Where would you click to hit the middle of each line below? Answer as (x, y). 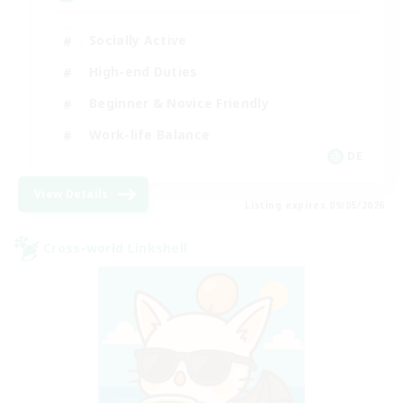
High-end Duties (143, 72)
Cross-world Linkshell (116, 248)
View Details (72, 193)
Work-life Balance (150, 135)
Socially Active (138, 40)
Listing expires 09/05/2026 (315, 205)
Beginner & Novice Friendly (179, 103)
